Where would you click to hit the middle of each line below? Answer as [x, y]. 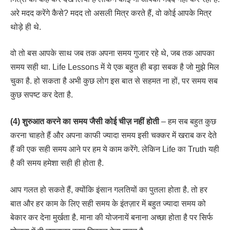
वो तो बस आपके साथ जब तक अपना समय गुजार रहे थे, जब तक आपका [112, 53]
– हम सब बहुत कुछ [188, 122]
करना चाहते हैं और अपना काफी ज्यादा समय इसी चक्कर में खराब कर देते [113, 136]
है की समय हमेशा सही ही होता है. [57, 163]
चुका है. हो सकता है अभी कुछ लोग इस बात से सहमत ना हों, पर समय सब [114, 81]
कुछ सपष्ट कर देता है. [42, 95]
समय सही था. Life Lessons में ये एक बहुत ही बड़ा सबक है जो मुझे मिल [115, 67]
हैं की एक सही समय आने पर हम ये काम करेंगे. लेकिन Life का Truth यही [115, 149]
